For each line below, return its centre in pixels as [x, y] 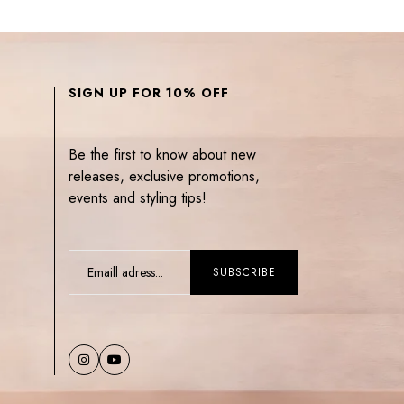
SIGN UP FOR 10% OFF [149, 93]
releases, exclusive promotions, [164, 177]
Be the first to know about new [162, 155]
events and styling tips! [138, 198]
